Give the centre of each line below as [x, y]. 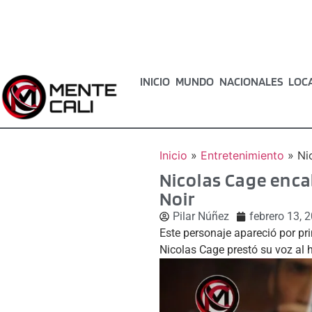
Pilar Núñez [201, 216]
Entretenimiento [242, 155]
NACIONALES [251, 81]
